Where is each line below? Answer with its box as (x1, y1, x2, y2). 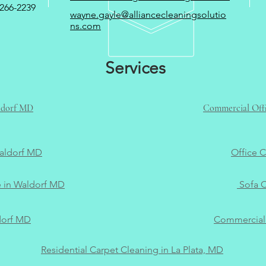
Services (105, 58, 166, 78)
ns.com (70, 20, 101, 31)
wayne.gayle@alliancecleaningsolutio (70, 9, 226, 20)
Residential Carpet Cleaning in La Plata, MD (41, 244, 223, 255)
